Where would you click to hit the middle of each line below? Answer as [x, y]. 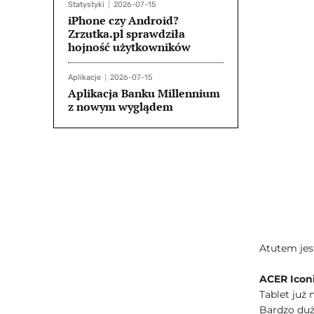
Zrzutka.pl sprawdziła [127, 34]
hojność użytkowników [129, 47]
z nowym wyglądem [121, 107]
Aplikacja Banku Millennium [144, 93]
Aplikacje [84, 77]
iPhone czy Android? [123, 20]
